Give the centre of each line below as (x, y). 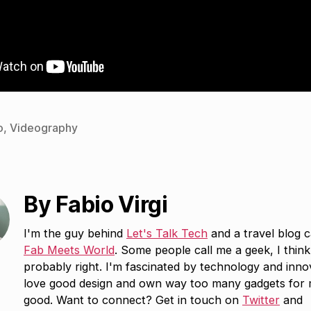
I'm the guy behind (75, 233)
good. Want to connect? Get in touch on (133, 300)
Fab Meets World (69, 250)
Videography (44, 127)
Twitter (261, 300)
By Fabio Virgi (96, 204)
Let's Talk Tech (167, 233)
